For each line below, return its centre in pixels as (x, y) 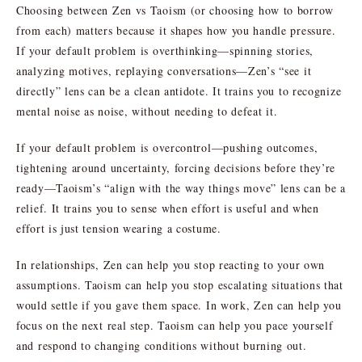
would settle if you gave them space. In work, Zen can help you (179, 305)
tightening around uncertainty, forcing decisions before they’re (176, 167)
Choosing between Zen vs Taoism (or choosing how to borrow (175, 10)
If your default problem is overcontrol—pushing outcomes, (167, 147)
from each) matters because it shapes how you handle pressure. (176, 30)
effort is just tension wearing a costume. (119, 228)
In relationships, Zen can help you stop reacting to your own (171, 264)
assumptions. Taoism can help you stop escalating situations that (180, 284)
